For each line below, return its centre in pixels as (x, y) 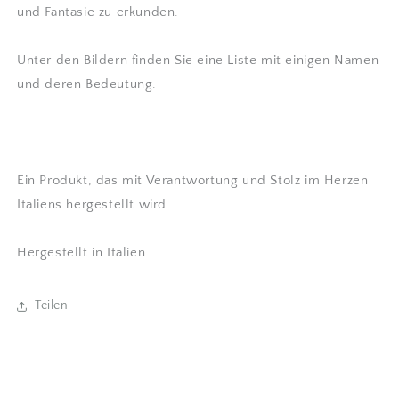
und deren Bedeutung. (87, 84)
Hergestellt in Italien (81, 252)
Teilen (52, 305)
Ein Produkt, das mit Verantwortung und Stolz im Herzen (193, 180)
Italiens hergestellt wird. (94, 204)
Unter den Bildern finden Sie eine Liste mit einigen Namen (198, 60)
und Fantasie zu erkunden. (98, 12)
